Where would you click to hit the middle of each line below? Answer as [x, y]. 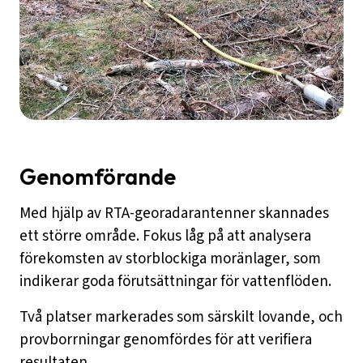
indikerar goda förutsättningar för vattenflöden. [175, 281]
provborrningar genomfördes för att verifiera [166, 340]
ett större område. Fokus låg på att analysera [165, 236]
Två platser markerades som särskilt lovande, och [181, 317]
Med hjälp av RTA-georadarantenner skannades [174, 213]
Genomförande [98, 176]
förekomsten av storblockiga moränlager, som [170, 258]
